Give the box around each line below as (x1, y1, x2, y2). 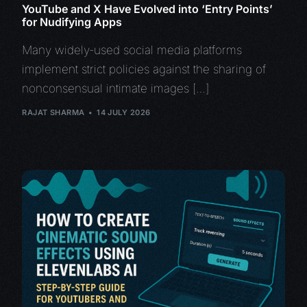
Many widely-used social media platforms (22, 42, 243, 57)
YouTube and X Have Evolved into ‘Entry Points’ (22, 1, 273, 16)
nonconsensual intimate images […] (22, 81, 210, 95)
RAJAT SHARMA (22, 108, 85, 118)
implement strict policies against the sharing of (22, 62, 267, 76)
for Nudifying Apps (22, 14, 123, 29)
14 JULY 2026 (97, 108, 151, 118)
